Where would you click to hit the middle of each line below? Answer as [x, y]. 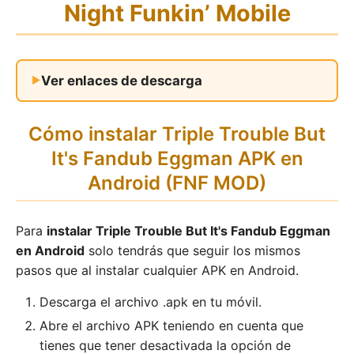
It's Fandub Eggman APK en [177, 158]
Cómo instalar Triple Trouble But [177, 134]
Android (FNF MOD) [177, 183]
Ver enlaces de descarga [122, 80]
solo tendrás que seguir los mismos [192, 250]
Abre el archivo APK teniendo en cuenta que [171, 325]
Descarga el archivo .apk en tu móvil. [151, 301]
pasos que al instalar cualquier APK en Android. [157, 270]
